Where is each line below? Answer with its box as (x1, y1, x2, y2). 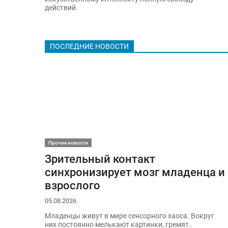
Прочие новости (48, 139, 88, 146)
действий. (44, 4, 78, 13)
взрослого (44, 178, 100, 192)
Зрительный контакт (44, 152, 155, 165)
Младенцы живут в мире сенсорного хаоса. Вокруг (44, 212, 214, 221)
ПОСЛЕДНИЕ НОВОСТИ (49, 42, 129, 51)
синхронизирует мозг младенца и (44, 165, 225, 179)
